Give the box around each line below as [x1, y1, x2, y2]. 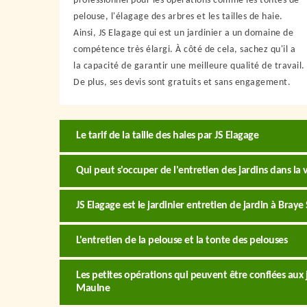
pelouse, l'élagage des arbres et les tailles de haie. [73, 12, 283, 22]
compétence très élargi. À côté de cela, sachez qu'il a [73, 45, 295, 55]
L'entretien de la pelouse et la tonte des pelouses [76, 235, 287, 246]
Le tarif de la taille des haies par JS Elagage [76, 130, 258, 141]
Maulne [76, 283, 110, 294]
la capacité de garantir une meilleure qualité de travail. [73, 61, 305, 71]
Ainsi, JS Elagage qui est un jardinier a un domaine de [73, 28, 293, 38]
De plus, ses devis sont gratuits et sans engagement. [73, 77, 291, 88]
